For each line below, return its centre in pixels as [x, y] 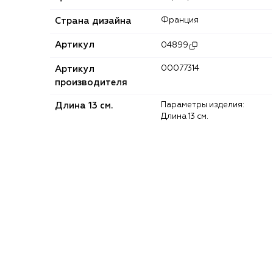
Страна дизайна [93, 21]
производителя [91, 82]
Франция [184, 20]
